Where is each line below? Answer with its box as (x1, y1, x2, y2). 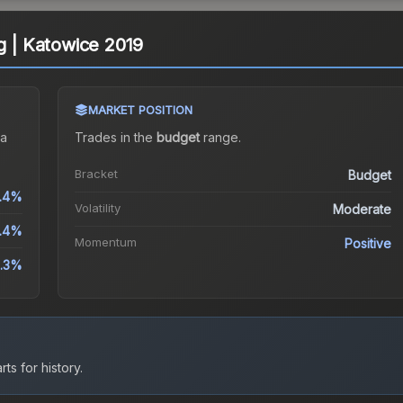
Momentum (74, 235, 137, 250)
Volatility (74, 201, 121, 216)
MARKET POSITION (87, 103, 193, 118)
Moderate (333, 201, 392, 218)
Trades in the (74, 130, 157, 146)
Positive (345, 236, 392, 252)
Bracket (74, 166, 118, 182)
